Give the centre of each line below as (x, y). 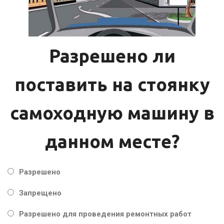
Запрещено (40, 193)
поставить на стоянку (112, 84)
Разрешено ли (112, 55)
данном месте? (112, 141)
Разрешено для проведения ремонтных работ (105, 214)
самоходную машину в (112, 112)
